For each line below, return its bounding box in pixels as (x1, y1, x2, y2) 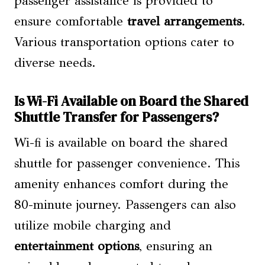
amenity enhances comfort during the (14, 176, 228, 192)
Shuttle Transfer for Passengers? (14, 108, 219, 127)
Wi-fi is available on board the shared (14, 134, 228, 150)
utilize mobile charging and (14, 217, 171, 233)
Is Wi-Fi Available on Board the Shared (14, 92, 248, 111)
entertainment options (14, 238, 139, 254)
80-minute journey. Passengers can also (14, 196, 236, 212)
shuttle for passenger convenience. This (14, 155, 240, 171)
